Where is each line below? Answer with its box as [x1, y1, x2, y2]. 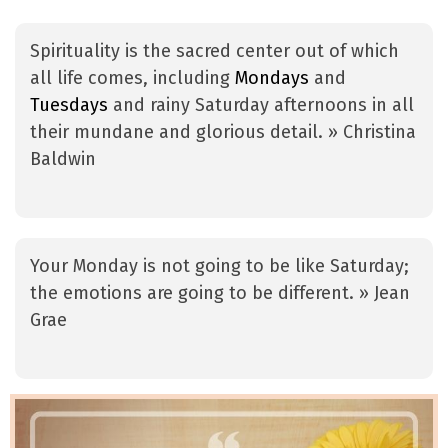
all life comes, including [30, 67, 235, 90]
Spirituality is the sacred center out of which [30, 40, 399, 63]
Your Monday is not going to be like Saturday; [30, 255, 409, 278]
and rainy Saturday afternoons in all [108, 94, 414, 117]
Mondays [235, 67, 309, 90]
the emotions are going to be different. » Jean [30, 282, 410, 305]
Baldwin [30, 148, 96, 171]
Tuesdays [30, 94, 108, 117]
